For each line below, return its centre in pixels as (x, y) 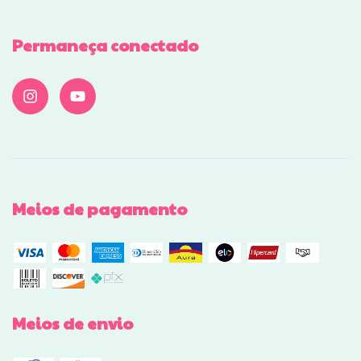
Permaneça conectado (105, 46)
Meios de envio (73, 324)
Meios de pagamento (100, 208)
